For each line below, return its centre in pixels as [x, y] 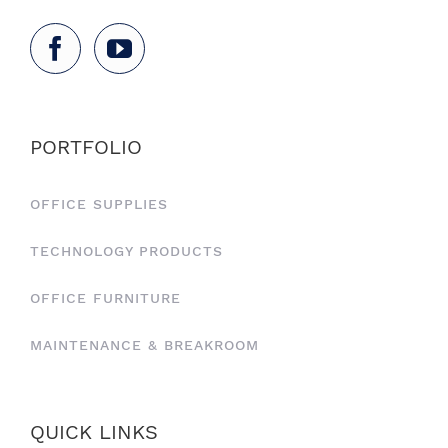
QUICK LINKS [94, 432]
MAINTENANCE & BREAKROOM [144, 345]
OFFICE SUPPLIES [99, 204]
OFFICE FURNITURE [105, 298]
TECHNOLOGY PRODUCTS [126, 251]
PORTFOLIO [86, 147]
